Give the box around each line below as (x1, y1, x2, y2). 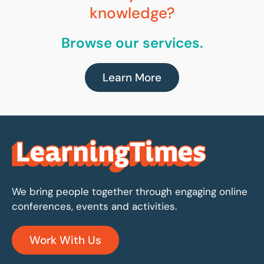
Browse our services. (61, 33, 203, 52)
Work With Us (29, 233, 101, 248)
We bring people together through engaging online (12, 185, 247, 199)
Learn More (103, 70, 161, 85)
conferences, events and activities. (12, 200, 177, 213)
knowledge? (89, 2, 175, 23)
